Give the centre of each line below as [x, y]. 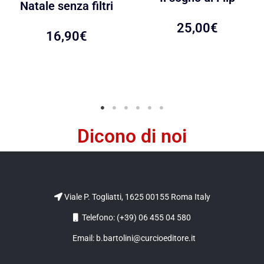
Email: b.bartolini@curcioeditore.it [132, 238]
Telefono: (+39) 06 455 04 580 [135, 217]
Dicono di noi [132, 136]
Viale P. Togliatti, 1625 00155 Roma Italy [136, 197]
